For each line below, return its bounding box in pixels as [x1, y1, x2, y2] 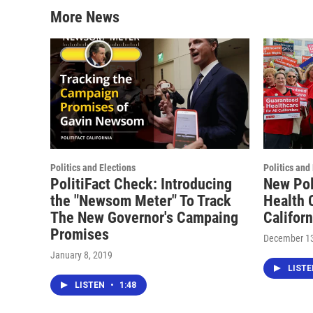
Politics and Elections [50, 162, 136, 174]
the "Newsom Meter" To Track [50, 192, 231, 210]
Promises [50, 226, 109, 244]
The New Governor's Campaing [50, 209, 238, 227]
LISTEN [75, 280, 107, 291]
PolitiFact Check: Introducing [50, 175, 232, 194]
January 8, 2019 [50, 249, 112, 261]
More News [50, 8, 119, 26]
